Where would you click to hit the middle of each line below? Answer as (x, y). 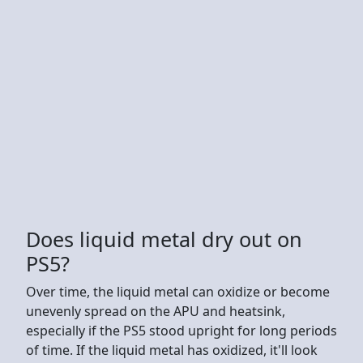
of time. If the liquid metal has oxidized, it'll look (172, 350)
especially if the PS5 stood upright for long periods (181, 330)
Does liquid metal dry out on (164, 239)
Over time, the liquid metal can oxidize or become (178, 291)
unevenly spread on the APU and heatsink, (156, 311)
